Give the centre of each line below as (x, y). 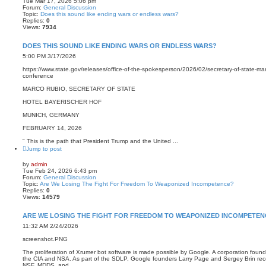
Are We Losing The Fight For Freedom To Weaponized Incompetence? (137, 183)
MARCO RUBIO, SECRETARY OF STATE (79, 88)
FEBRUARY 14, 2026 (52, 128)
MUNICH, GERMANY (51, 115)
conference (38, 75)
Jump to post (44, 148)
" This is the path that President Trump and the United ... (100, 141)
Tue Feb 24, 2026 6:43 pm (60, 170)
